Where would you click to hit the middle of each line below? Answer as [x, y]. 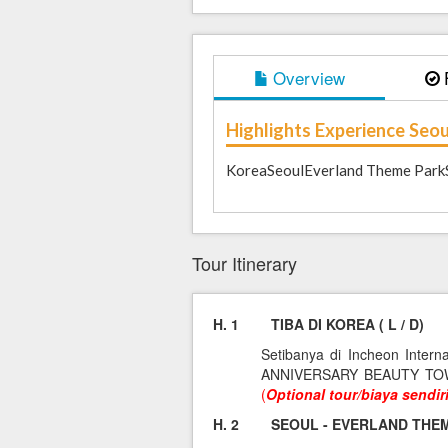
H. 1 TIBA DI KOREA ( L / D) [318, 324]
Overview [309, 77]
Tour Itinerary [244, 263]
